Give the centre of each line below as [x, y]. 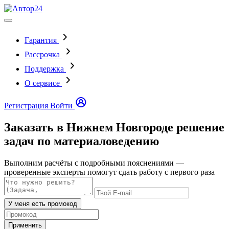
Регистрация [26, 106]
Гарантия [41, 40]
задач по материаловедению [82, 141]
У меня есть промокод [43, 203]
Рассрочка [42, 54]
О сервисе [42, 83]
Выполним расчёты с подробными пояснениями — [94, 163]
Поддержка [44, 69]
